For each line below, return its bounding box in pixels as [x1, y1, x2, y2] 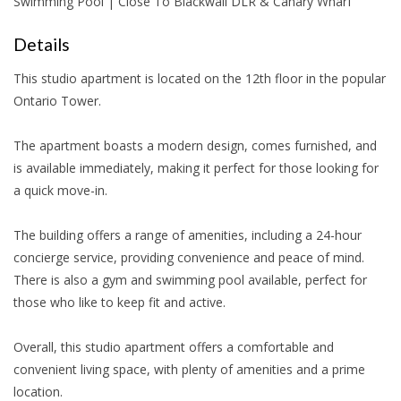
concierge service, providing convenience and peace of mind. [13, 249, 364, 266]
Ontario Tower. [13, 92, 101, 109]
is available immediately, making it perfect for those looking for [13, 159, 379, 176]
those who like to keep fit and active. [13, 294, 226, 311]
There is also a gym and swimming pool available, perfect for [13, 271, 367, 288]
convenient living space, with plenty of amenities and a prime [13, 361, 365, 378]
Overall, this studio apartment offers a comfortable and [13, 338, 334, 355]
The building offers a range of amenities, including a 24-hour [13, 226, 362, 243]
